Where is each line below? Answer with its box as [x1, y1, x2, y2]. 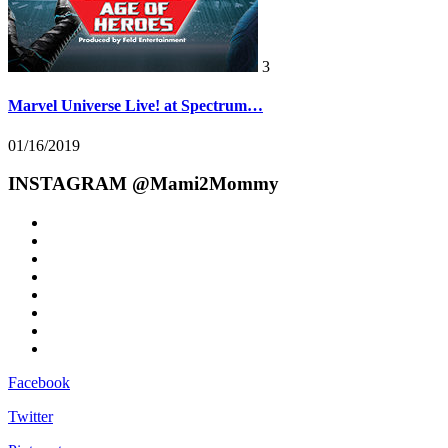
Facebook [8, 374, 70, 392]
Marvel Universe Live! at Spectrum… [8, 97, 263, 115]
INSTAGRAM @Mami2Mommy [8, 173, 279, 195]
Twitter [8, 408, 53, 426]
